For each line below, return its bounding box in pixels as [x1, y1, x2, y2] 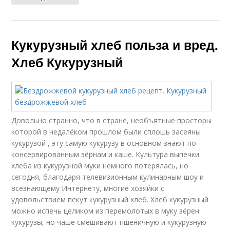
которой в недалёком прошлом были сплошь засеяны [11, 127, 201, 137]
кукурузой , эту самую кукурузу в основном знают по [11, 138, 197, 148]
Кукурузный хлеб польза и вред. [11, 35, 219, 54]
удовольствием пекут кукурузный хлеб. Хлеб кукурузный [11, 195, 209, 204]
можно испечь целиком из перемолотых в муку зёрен [11, 206, 200, 216]
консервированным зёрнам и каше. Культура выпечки [11, 149, 200, 159]
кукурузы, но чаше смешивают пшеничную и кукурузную [11, 217, 207, 227]
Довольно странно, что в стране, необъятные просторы [11, 116, 212, 125]
